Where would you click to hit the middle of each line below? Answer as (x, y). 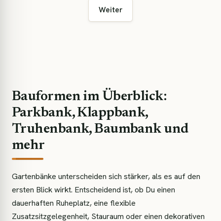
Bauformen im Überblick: (90, 97)
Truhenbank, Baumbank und (100, 129)
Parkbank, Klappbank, (80, 113)
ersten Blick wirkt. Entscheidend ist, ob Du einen (93, 190)
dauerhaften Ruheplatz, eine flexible (74, 203)
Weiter (110, 10)
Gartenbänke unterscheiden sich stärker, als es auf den (106, 176)
